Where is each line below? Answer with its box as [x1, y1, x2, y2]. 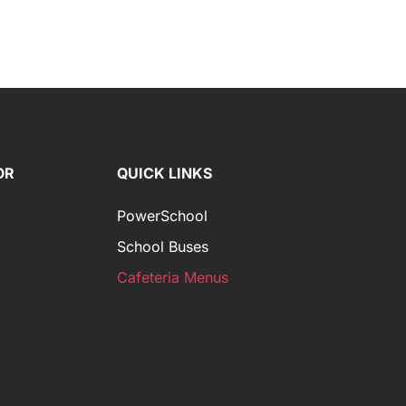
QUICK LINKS [117, 164, 213, 183]
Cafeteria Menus [117, 268, 229, 287]
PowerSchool [117, 207, 208, 226]
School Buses [117, 237, 209, 256]
